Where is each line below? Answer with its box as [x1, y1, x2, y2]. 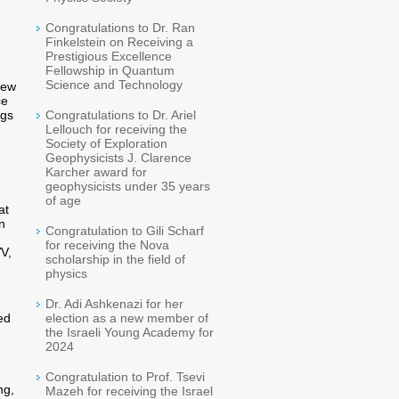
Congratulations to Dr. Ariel [45, 108, 196, 122]
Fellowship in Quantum [45, 63, 175, 77]
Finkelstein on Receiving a [45, 35, 193, 49]
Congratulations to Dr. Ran [45, 20, 195, 35]
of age [45, 193, 81, 208]
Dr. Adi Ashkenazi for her [45, 297, 183, 311]
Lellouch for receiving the [45, 122, 187, 136]
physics [45, 266, 87, 281]
